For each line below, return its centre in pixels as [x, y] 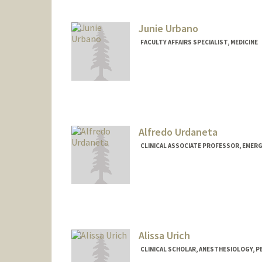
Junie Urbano [168, 29]
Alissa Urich [164, 235]
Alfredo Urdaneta [178, 132]
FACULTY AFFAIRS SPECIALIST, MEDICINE [199, 42]
